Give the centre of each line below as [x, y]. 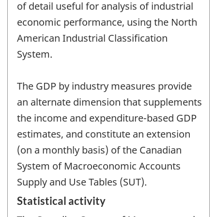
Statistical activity [61, 201]
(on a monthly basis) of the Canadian [99, 150]
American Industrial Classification [92, 38]
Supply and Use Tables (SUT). [82, 182]
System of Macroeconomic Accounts [99, 166]
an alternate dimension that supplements [109, 102]
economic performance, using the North [107, 22]
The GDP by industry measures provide [104, 86]
